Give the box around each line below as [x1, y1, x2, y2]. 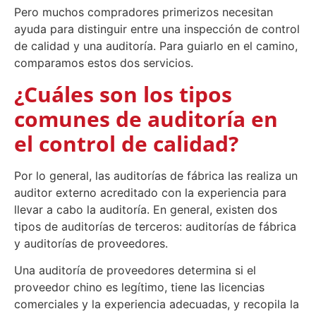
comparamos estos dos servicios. [14, 56, 193, 71]
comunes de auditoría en [14, 104, 278, 133]
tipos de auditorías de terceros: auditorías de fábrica [14, 219, 296, 233]
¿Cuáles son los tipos [14, 79, 232, 109]
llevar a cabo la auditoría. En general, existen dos [14, 202, 277, 217]
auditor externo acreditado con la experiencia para [14, 185, 286, 200]
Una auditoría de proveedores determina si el [14, 263, 256, 278]
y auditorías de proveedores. [14, 236, 168, 250]
